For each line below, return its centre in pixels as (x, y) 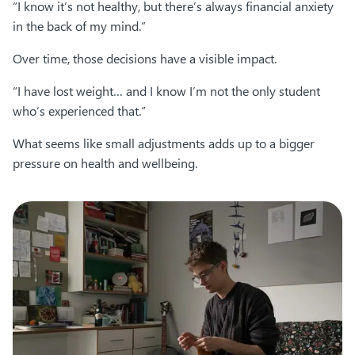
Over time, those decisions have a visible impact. (145, 59)
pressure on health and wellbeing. (105, 163)
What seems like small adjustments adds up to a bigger (164, 143)
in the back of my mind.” (79, 26)
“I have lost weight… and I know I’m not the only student (166, 91)
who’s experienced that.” (79, 111)
